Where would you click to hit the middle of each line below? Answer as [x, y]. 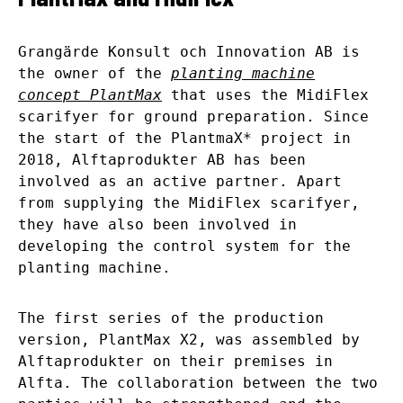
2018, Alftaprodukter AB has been [162, 160]
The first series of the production [171, 318]
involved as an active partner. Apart [180, 182]
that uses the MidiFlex [265, 95]
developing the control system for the [184, 246]
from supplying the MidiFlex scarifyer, [189, 203]
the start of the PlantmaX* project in [184, 139]
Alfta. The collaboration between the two [198, 383]
